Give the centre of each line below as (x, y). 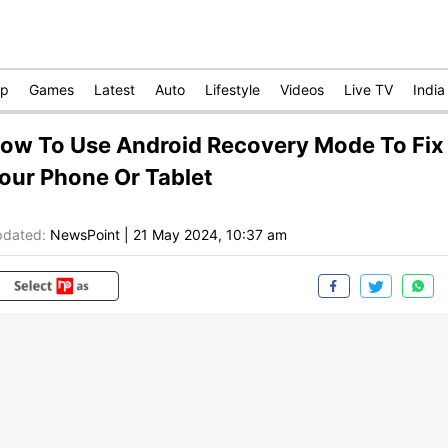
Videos (302, 89)
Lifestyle (232, 89)
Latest (114, 89)
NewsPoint (85, 235)
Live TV (368, 89)
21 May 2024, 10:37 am (210, 235)
